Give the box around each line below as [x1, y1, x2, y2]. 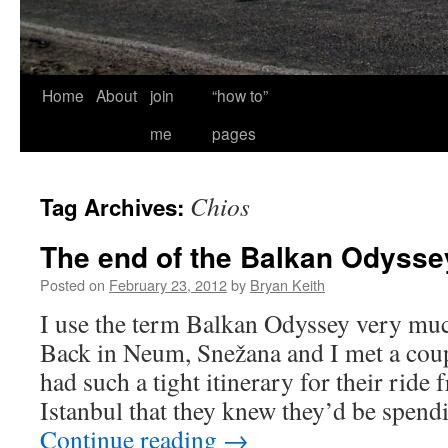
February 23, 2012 [109, 274, 227, 295]
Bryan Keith [250, 274, 325, 295]
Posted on [40, 274, 105, 295]
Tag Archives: [40, 191, 190, 223]
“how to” [212, 84, 268, 106]
